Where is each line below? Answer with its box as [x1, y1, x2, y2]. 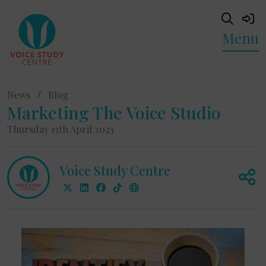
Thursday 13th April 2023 [7, 123, 114, 135]
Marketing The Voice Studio [7, 101, 221, 123]
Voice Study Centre [59, 161, 170, 179]
